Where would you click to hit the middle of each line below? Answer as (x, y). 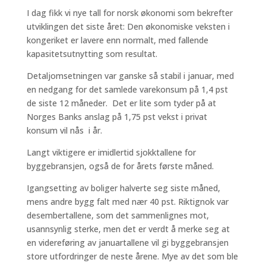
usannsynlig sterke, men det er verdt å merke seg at (128, 229)
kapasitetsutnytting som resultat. (92, 54)
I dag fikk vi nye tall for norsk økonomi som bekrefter (129, 13)
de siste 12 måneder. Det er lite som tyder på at (121, 103)
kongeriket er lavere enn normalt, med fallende (117, 40)
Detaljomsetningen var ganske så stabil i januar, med (130, 76)
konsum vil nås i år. (64, 130)
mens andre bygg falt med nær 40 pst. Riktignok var (127, 202)
